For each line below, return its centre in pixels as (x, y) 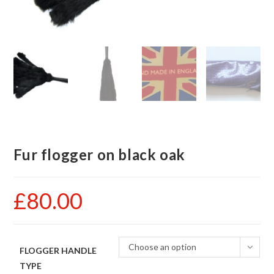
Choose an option (163, 246)
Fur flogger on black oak (99, 154)
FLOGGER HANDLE (58, 250)
